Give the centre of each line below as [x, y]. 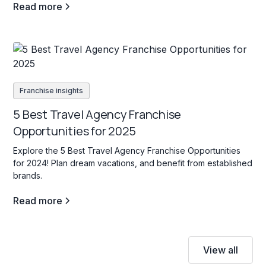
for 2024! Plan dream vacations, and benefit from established [133, 163]
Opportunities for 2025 [75, 131]
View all [220, 250]
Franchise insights [52, 90]
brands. [28, 175]
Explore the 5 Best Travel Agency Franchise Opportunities [127, 150]
